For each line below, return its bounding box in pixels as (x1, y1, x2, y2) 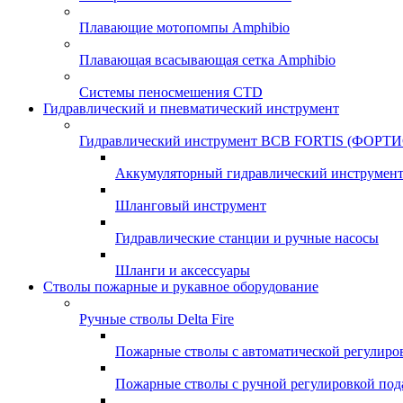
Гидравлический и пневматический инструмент (43, 101, 339, 116)
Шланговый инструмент (115, 198, 266, 213)
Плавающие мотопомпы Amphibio (79, 20, 290, 35)
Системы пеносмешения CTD (79, 85, 263, 100)
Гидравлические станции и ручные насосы (115, 230, 379, 246)
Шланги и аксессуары (115, 263, 250, 278)
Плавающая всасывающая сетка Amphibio (79, 52, 336, 67)
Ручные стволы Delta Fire (79, 311, 234, 327)
